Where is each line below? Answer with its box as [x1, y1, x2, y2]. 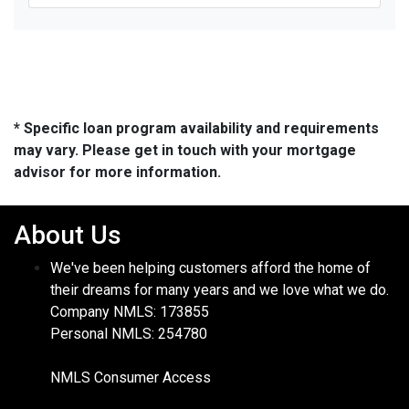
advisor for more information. [14, 163, 221, 181]
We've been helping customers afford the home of [50, 258, 371, 277]
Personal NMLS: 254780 [50, 324, 207, 342]
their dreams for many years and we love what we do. [50, 280, 389, 299]
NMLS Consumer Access [50, 368, 211, 386]
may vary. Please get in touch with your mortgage [14, 141, 356, 159]
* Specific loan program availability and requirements [14, 119, 379, 137]
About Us [14, 219, 121, 250]
